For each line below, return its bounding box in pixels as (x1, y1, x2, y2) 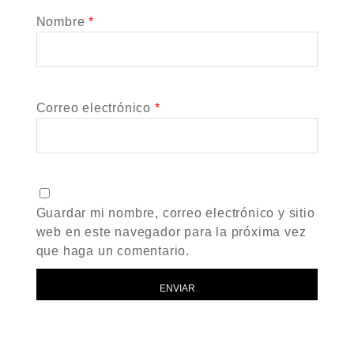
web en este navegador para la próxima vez (36, 225, 307, 239)
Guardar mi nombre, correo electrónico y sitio (36, 206, 315, 220)
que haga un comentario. (36, 244, 190, 258)
